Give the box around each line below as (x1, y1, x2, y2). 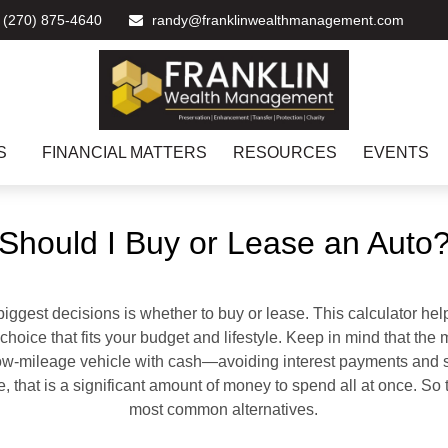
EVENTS (363, 143, 429, 161)
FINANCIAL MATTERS (42, 143, 207, 161)
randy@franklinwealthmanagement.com (152, 12, 404, 28)
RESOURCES (233, 143, 337, 161)
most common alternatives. (129, 400, 319, 418)
